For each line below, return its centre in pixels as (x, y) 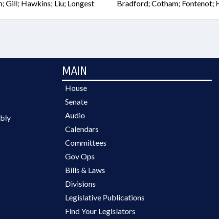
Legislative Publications (105, 197)
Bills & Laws (85, 170)
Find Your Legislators (100, 211)
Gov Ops (80, 156)
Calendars (82, 129)
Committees (86, 142)
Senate (76, 101)
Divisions (80, 184)
